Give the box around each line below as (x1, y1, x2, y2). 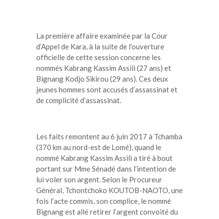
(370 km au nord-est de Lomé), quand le (36, 142, 161, 152)
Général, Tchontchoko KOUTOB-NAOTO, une (36, 185, 183, 195)
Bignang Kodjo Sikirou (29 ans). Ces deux (36, 74, 168, 83)
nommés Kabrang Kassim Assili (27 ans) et (36, 63, 171, 72)
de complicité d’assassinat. (36, 95, 121, 105)
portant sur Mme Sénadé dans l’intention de (36, 164, 176, 173)
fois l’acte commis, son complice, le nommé (36, 196, 171, 205)
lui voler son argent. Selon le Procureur (36, 175, 162, 184)
